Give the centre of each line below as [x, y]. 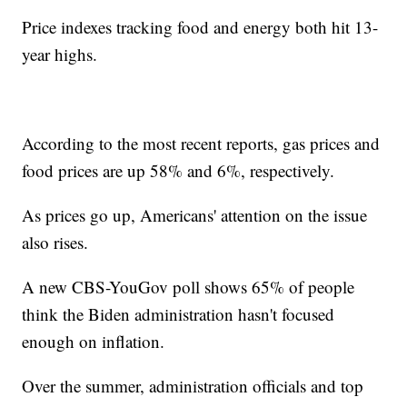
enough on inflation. [94, 341]
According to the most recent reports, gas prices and [201, 143]
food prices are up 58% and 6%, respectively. [179, 170]
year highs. [60, 54]
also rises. [55, 242]
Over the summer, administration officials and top [193, 385]
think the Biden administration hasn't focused [179, 313]
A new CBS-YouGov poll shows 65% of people [189, 286]
